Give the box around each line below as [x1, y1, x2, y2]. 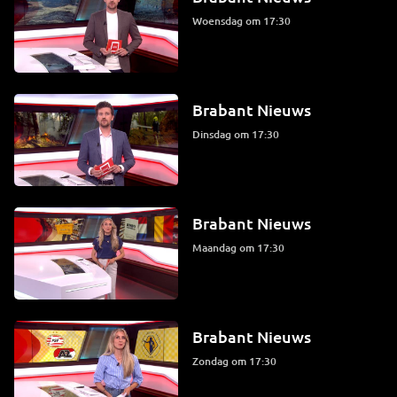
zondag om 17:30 [198, 353, 276, 369]
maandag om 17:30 [201, 240, 284, 256]
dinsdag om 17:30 [199, 127, 279, 143]
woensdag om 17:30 [201, 13, 291, 29]
